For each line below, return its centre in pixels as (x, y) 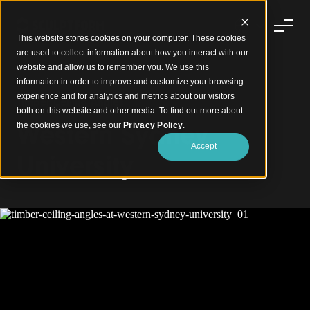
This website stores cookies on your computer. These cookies (131, 38)
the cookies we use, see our (70, 125)
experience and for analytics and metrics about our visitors (126, 96)
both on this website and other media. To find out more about (130, 111)
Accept (203, 146)
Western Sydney (112, 135)
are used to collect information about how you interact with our (133, 53)
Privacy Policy (153, 125)
